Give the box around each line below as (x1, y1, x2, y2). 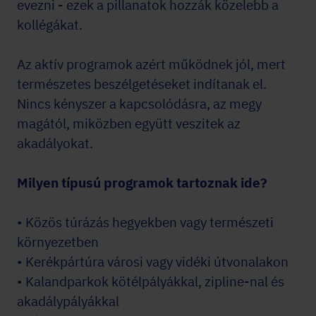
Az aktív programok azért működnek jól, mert (17, 56, 286, 73)
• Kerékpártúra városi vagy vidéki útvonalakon (17, 253, 288, 270)
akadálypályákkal (17, 293, 119, 310)
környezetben (17, 233, 99, 250)
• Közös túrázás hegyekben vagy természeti (17, 214, 274, 231)
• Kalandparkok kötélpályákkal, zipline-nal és (17, 273, 284, 290)
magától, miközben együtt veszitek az (17, 115, 241, 132)
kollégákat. (17, 16, 83, 33)
